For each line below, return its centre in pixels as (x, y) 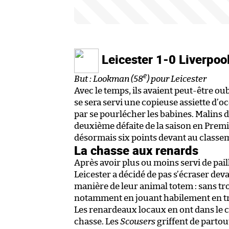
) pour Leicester (177, 79)
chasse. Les (97, 222)
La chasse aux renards (136, 151)
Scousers (138, 222)
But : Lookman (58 (109, 79)
